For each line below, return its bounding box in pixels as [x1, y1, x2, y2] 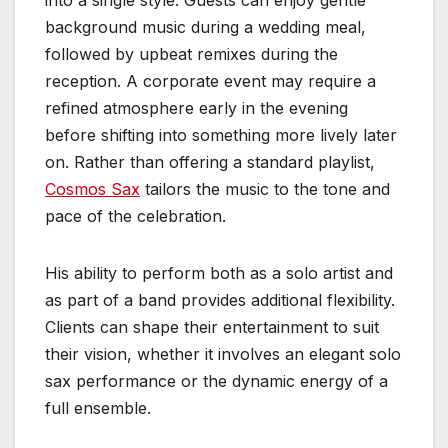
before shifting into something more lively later [45, 124, 397, 145]
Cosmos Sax [45, 178, 140, 199]
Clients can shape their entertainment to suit [45, 316, 379, 337]
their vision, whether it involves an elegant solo [45, 343, 401, 364]
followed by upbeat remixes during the [45, 43, 338, 64]
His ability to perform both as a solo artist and [45, 262, 393, 283]
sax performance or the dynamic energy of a [45, 370, 388, 391]
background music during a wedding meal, [45, 16, 366, 37]
